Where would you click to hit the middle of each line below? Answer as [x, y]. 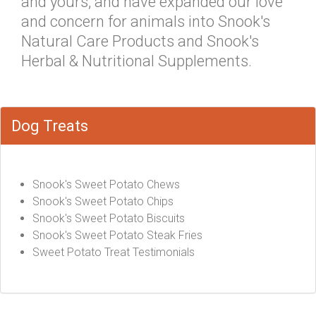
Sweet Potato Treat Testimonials [114, 252]
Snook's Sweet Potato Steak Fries [117, 235]
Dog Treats [50, 126]
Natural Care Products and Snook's [140, 41]
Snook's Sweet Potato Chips [103, 201]
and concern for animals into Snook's [146, 22]
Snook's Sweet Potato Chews [106, 184]
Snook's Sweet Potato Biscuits [109, 218]
